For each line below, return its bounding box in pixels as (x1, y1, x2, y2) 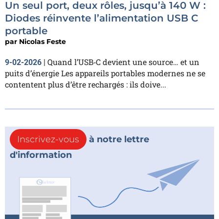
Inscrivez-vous (17, 134, 79, 145)
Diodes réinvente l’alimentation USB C (5, 12, 198, 24)
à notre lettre (87, 134, 149, 145)
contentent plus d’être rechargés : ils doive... (5, 79, 166, 89)
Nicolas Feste (19, 37, 66, 46)
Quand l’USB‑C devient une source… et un (47, 57, 199, 67)
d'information (10, 150, 72, 160)
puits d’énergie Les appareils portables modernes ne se (5, 68, 205, 78)
